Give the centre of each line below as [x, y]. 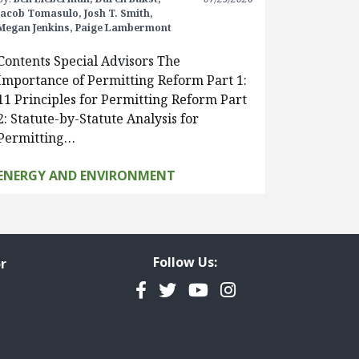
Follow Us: [185, 262]
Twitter [189, 289]
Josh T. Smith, [119, 14]
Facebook [172, 289]
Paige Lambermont [123, 28]
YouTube [223, 289]
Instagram [263, 289]
